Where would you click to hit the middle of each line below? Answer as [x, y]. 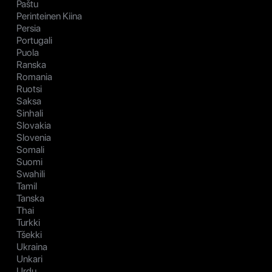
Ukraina [32, 247]
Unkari [29, 259]
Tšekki [29, 235]
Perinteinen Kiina [49, 16]
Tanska [30, 199]
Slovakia [34, 126]
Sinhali [30, 114]
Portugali [34, 41]
